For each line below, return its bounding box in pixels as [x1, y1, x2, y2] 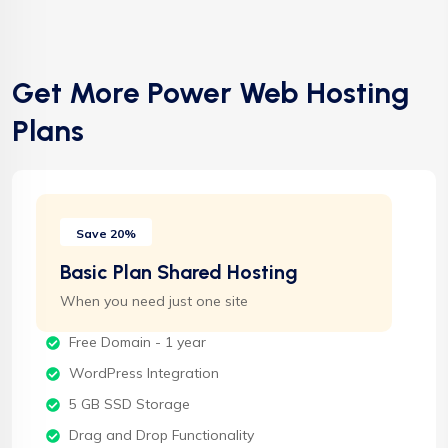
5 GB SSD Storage [68, 395, 190, 414]
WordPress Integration [68, 364, 219, 383]
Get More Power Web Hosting [12, 75, 409, 111]
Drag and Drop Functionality [68, 426, 254, 445]
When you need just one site [60, 292, 248, 311]
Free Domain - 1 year [68, 333, 206, 352]
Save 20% [76, 226, 136, 242]
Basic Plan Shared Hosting [60, 260, 298, 285]
